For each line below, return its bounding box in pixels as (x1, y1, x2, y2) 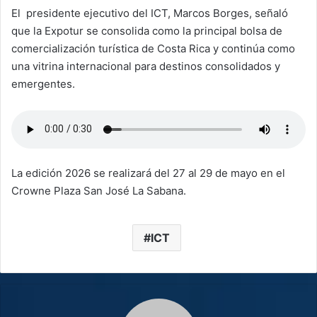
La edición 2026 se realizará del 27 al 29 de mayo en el (11, 166, 285, 180)
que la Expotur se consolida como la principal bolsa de (11, 23, 282, 38)
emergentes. (11, 76, 75, 91)
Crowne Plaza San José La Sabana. (11, 183, 186, 197)
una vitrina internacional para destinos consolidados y (11, 59, 280, 73)
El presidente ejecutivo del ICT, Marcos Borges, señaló (11, 6, 288, 20)
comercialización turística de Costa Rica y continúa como (11, 41, 295, 55)
